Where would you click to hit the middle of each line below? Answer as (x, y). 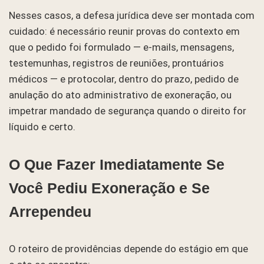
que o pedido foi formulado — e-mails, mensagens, (121, 47)
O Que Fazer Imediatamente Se (117, 164)
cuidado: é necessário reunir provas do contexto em (124, 31)
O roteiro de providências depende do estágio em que (128, 248)
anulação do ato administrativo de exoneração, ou (120, 95)
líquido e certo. (42, 126)
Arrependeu (50, 211)
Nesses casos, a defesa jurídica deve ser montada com (132, 15)
